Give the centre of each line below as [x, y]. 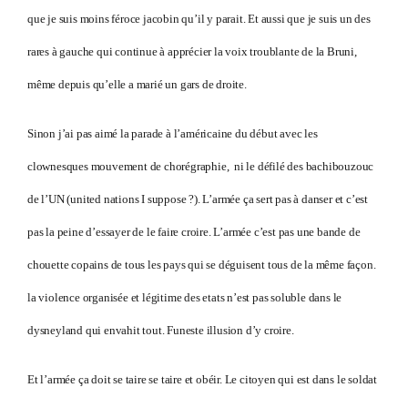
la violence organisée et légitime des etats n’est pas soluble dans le [185, 297]
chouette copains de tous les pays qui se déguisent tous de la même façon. [202, 264]
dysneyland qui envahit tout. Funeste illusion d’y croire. [162, 330]
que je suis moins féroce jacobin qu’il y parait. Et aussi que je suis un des [199, 18]
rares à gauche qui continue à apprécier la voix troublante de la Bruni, [192, 51]
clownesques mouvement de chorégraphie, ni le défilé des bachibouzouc [201, 166]
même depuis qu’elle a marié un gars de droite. [137, 84]
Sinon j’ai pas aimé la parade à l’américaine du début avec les [173, 133]
